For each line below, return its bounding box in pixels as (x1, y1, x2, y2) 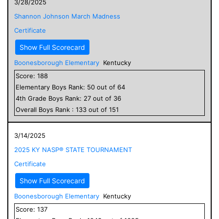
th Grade (20, 94, 48, 102)
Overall (16, 105, 39, 113)
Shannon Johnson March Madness (14, 12, 120, 20)
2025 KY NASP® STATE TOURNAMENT (14, 145, 132, 153)
